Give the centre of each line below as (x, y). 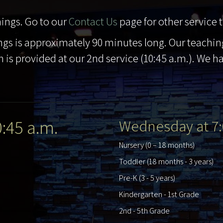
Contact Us (93, 21)
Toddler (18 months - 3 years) (166, 161)
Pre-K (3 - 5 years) (147, 177)
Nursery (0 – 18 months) (157, 145)
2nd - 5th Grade (144, 210)
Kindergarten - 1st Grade (159, 194)
